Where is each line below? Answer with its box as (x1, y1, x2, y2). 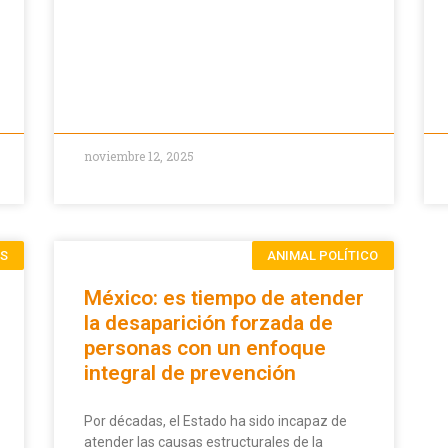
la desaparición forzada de (84, 311, 333, 336)
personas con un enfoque (84, 336, 326, 361)
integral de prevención (84, 361, 296, 386)
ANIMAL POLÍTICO (267, 248, 379, 264)
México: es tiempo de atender (84, 286, 364, 311)
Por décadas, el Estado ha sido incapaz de (84, 413, 347, 430)
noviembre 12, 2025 (84, 148, 194, 165)
